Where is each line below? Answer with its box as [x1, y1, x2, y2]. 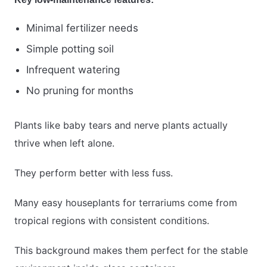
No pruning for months [26, 85, 133, 97]
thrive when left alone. [14, 137, 114, 150]
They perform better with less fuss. [14, 167, 173, 179]
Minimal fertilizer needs [26, 22, 138, 35]
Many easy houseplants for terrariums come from [14, 197, 237, 209]
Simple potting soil [26, 43, 114, 55]
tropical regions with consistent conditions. [14, 215, 209, 227]
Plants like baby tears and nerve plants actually [14, 119, 228, 132]
